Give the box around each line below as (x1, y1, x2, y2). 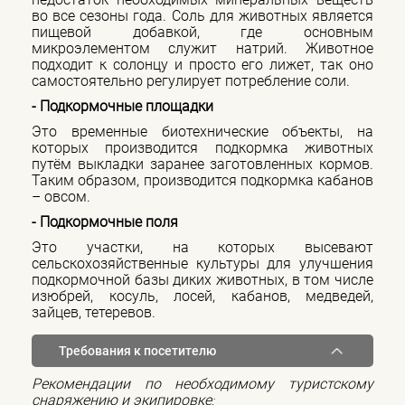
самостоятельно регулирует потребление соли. (32, 71, 350, 89)
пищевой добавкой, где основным (32, 23, 373, 41)
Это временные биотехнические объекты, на (32, 122, 373, 140)
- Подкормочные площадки (32, 97, 213, 115)
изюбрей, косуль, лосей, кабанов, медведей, (32, 287, 373, 305)
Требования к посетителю (59, 343, 216, 358)
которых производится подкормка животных (32, 138, 373, 156)
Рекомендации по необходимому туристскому (32, 374, 373, 392)
